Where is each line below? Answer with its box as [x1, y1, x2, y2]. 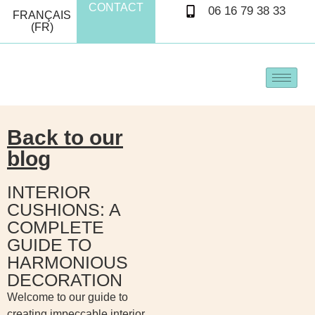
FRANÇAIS [13, 8, 71, 21]
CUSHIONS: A [7, 199, 120, 219]
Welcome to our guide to [7, 290, 128, 303]
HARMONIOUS [7, 252, 128, 272]
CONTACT [88, 1, 143, 13]
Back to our [7, 125, 123, 149]
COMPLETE [7, 217, 104, 237]
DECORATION [7, 269, 122, 290]
